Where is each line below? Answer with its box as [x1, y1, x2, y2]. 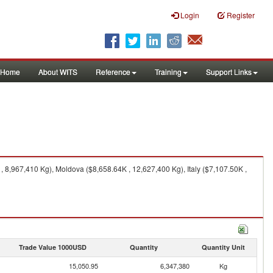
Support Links [206, 66, 252, 77]
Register [227, 10, 255, 20]
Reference [96, 66, 130, 77]
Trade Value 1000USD [18, 243, 87, 252]
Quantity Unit [201, 243, 245, 252]
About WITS [38, 66, 77, 77]
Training [155, 66, 182, 77]
